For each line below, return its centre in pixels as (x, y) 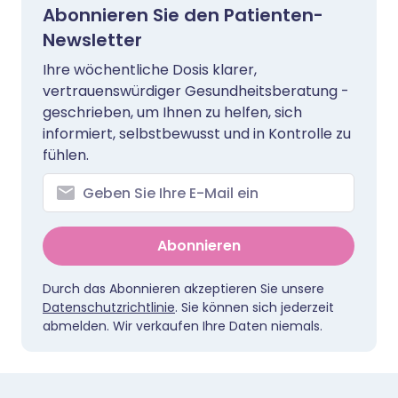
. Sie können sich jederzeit (255, 307)
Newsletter (92, 40)
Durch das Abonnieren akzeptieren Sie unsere (183, 289)
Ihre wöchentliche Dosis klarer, (150, 70)
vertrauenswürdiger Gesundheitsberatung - (196, 91)
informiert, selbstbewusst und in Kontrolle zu (197, 134)
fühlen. (66, 155)
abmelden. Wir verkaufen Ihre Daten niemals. (183, 326)
